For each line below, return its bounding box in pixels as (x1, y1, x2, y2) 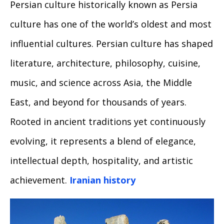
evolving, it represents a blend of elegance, (10, 135, 196, 147)
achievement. (10, 174, 69, 186)
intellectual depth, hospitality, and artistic (10, 154, 193, 167)
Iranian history (69, 174, 135, 186)
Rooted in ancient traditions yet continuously (10, 115, 205, 128)
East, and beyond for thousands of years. (10, 96, 186, 108)
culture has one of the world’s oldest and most (10, 18, 211, 30)
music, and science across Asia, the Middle (10, 76, 192, 89)
